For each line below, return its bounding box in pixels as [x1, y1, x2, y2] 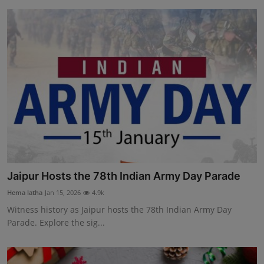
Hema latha [7, 188, 42, 197]
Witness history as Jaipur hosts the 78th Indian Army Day [7, 204, 232, 216]
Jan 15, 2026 [45, 188, 81, 197]
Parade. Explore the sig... [7, 217, 105, 229]
